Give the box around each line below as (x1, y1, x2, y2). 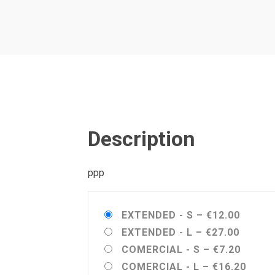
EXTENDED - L (122, 227, 193, 238)
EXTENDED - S (122, 209, 193, 221)
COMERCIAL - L (122, 261, 199, 273)
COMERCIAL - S (122, 244, 200, 255)
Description (88, 126, 195, 151)
